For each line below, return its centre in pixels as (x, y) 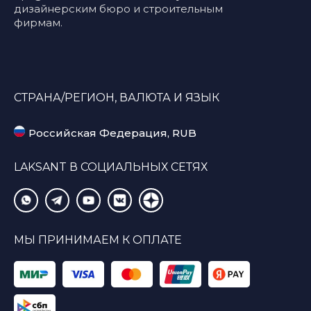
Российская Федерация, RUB (112, 133)
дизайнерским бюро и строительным (118, 9)
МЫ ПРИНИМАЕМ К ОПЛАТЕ (98, 240)
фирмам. (38, 23)
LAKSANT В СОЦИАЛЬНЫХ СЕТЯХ (111, 167)
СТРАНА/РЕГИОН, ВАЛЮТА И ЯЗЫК (117, 98)
